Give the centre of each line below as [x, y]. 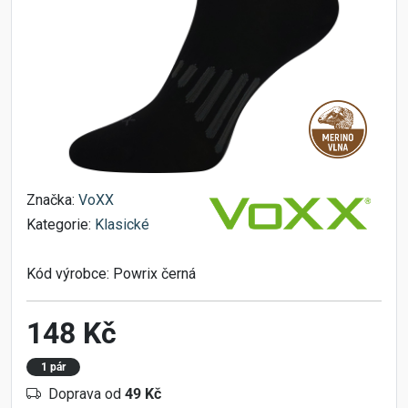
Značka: [52, 200]
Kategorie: [61, 224]
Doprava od [87, 394]
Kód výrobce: [70, 274]
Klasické [122, 224]
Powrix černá [154, 274]
